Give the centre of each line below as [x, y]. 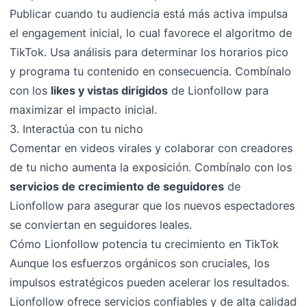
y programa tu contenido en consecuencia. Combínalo [151, 71]
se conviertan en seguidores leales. [101, 224]
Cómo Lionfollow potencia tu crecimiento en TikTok [145, 244]
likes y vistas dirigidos [110, 90]
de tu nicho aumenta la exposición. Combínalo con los [151, 167]
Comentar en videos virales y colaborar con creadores [151, 148]
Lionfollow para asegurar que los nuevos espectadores [152, 205]
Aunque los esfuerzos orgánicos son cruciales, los [140, 263]
